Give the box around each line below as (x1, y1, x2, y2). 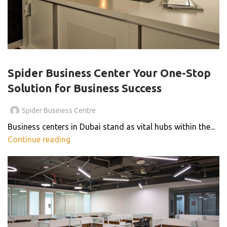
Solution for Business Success (8, 81, 162, 94)
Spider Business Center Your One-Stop (8, 66, 211, 79)
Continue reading (8, 134, 70, 144)
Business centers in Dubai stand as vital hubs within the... (8, 122, 215, 131)
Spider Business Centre (22, 106, 96, 115)
